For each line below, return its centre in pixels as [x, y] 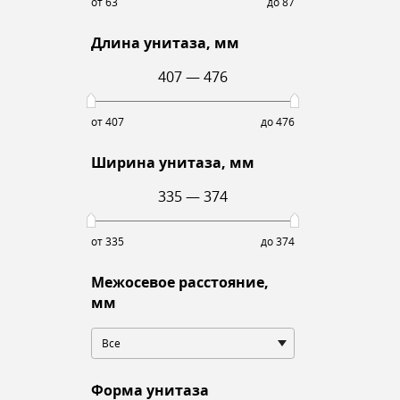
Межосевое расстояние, [180, 283]
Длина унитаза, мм [165, 43]
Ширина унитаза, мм [173, 163]
